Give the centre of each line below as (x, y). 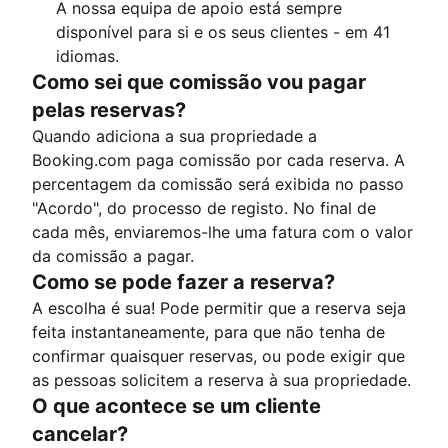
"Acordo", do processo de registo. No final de (204, 208)
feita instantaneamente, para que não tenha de (208, 332)
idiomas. (87, 56)
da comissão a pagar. (113, 256)
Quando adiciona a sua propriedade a (174, 136)
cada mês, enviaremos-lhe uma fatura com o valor (222, 232)
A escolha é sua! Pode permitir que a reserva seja (219, 308)
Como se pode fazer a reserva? (183, 282)
